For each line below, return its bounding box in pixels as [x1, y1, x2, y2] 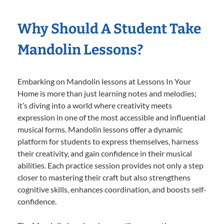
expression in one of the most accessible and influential [17, 112, 205, 122]
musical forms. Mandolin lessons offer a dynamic [17, 124, 182, 134]
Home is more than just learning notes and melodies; [17, 88, 196, 98]
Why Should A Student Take [17, 20, 201, 37]
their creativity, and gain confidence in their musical [17, 148, 192, 158]
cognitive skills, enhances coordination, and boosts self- [17, 184, 206, 194]
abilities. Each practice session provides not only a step [17, 160, 203, 170]
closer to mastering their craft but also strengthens [17, 172, 190, 182]
